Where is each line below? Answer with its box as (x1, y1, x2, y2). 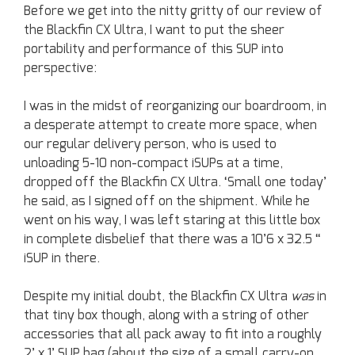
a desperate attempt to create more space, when (24, 119, 317, 132)
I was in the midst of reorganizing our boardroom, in (24, 100, 326, 113)
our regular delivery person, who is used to (24, 138, 277, 151)
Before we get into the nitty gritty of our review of (24, 5, 323, 18)
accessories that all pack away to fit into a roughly (24, 328, 322, 342)
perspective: (24, 62, 97, 75)
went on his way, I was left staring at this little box (24, 214, 320, 227)
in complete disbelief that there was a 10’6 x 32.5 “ (24, 233, 321, 246)
